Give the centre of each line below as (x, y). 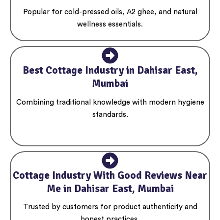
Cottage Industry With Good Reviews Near (110, 175)
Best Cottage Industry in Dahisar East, (110, 70)
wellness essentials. (110, 25)
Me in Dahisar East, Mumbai (110, 188)
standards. (110, 114)
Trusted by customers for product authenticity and (110, 207)
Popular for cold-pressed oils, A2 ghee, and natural (110, 12)
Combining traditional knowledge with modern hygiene (110, 102)
